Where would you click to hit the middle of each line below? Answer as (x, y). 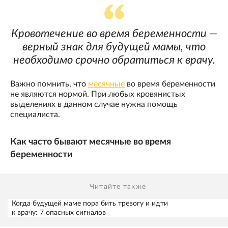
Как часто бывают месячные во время (91, 142)
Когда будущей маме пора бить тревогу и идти (90, 204)
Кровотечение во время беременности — (114, 33)
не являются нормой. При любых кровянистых (98, 94)
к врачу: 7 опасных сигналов (59, 213)
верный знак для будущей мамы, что (114, 47)
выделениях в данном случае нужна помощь (94, 104)
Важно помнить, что (49, 84)
